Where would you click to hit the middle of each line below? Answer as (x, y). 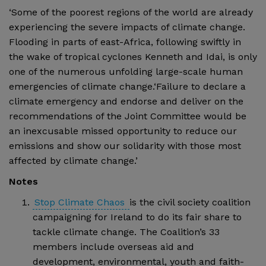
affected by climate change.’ (73, 160)
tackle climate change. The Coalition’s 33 (126, 232)
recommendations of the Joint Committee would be (128, 116)
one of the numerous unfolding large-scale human (126, 71)
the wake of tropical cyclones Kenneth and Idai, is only (133, 56)
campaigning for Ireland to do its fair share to (137, 217)
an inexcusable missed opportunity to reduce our (123, 131)
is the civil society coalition (190, 202)
